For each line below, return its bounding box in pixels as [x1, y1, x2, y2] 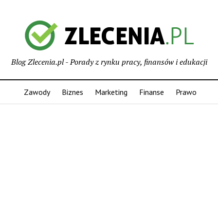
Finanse [139, 87, 164, 97]
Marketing [94, 87, 127, 97]
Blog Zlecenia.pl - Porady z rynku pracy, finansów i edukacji [11, 56, 207, 67]
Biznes [61, 87, 83, 97]
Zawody [23, 87, 50, 97]
